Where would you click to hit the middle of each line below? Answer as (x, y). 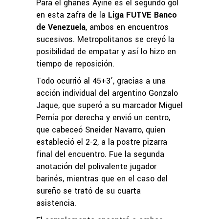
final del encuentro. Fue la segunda (100, 154)
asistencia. (56, 203)
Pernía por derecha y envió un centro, (103, 117)
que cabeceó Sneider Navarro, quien (101, 130)
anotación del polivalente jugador (96, 166)
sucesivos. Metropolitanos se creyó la (105, 39)
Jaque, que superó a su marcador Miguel (109, 105)
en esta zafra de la (72, 15)
